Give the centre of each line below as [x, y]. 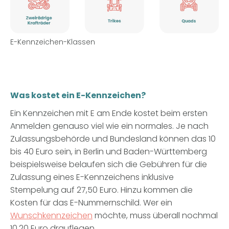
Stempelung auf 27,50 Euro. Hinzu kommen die [101, 190]
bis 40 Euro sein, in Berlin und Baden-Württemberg [109, 151]
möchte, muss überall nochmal [155, 215]
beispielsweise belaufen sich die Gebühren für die [109, 164]
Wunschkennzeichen [51, 215]
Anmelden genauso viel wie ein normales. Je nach [109, 126]
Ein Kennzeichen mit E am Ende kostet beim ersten [109, 113]
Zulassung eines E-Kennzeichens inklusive [92, 177]
